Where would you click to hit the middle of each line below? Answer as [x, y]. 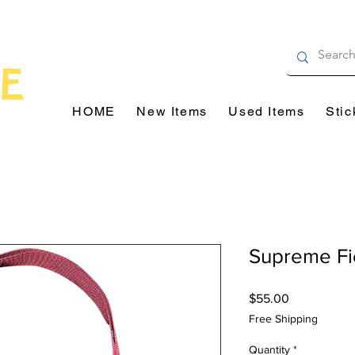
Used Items [267, 112]
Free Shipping [283, 319]
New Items [172, 112]
